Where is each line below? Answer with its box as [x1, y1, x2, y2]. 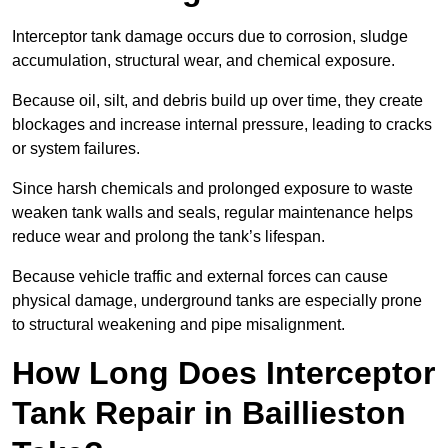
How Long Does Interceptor [12, 355, 435, 392]
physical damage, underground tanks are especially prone [12, 292, 422, 310]
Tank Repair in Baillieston [12, 395, 406, 432]
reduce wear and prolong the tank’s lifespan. [12, 228, 329, 246]
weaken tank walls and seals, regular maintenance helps [12, 204, 413, 222]
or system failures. [12, 140, 144, 158]
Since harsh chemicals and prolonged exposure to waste [12, 180, 413, 198]
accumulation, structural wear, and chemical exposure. [12, 52, 399, 70]
